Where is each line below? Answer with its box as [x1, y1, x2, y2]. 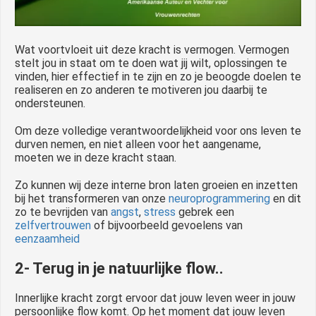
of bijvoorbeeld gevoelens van [91, 218, 243, 232]
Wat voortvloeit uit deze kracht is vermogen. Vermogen [15, 42, 289, 56]
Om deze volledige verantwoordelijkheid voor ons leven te [15, 123, 301, 138]
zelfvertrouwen [15, 218, 91, 232]
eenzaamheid [15, 231, 80, 245]
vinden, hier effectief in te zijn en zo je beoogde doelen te [15, 69, 301, 83]
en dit [270, 191, 301, 205]
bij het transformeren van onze [15, 191, 169, 205]
